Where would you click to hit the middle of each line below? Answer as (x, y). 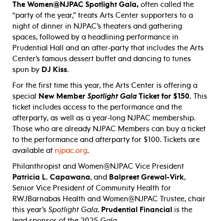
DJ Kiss (54, 69)
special (25, 96)
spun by (27, 69)
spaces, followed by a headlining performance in (95, 37)
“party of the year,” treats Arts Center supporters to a (103, 15)
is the (182, 209)
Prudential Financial (137, 209)
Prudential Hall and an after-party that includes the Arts (108, 48)
